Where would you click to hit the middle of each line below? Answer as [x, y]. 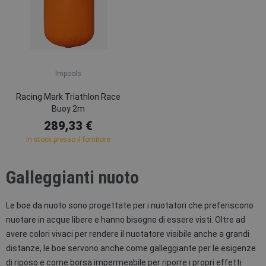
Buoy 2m [68, 109]
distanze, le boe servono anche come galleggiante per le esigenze [131, 248]
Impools [68, 74]
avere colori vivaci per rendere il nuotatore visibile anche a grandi [128, 234]
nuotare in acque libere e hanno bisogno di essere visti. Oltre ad [126, 220]
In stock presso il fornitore [68, 140]
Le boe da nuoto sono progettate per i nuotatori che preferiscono [130, 205]
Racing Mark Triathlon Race [68, 97]
